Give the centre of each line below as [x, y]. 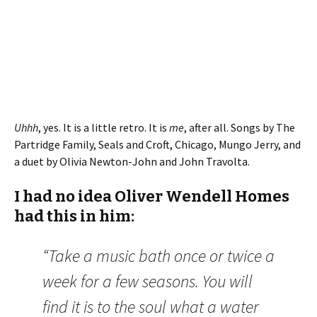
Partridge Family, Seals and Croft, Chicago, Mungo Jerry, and [157, 144]
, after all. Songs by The [240, 127]
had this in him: [74, 216]
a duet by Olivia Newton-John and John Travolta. [132, 161]
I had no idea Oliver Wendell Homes [152, 196]
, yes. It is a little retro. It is [104, 127]
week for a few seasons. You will [148, 281]
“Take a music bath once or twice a [158, 256]
